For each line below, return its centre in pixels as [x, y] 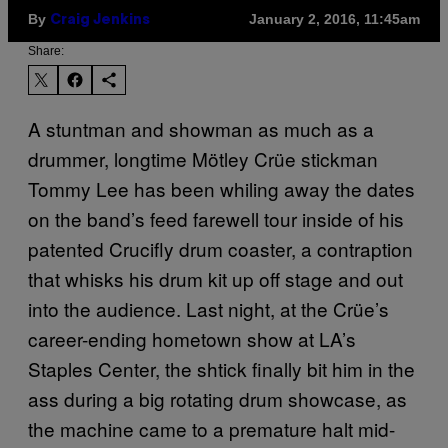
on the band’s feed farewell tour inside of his [216, 218]
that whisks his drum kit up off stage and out [215, 278]
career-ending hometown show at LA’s [192, 338]
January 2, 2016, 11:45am [334, 19]
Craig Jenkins [100, 20]
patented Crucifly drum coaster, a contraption [220, 248]
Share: [46, 50]
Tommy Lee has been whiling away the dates [221, 188]
